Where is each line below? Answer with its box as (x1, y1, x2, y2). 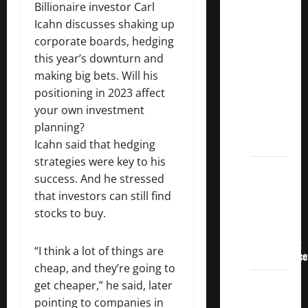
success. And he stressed (34, 170, 164, 186)
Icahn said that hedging (34, 136, 155, 152)
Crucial (250, 14, 281, 30)
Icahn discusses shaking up (34, 16, 175, 32)
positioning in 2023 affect (34, 85, 165, 100)
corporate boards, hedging (34, 33, 174, 49)
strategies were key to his (34, 153, 166, 169)
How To (250, 162, 282, 178)
